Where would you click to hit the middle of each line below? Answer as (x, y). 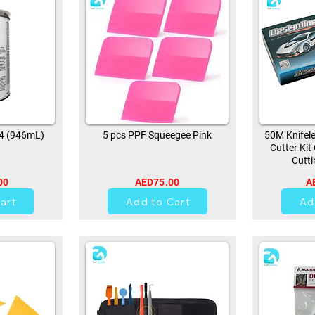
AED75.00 (157, 182)
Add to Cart (158, 201)
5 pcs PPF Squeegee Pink (157, 135)
